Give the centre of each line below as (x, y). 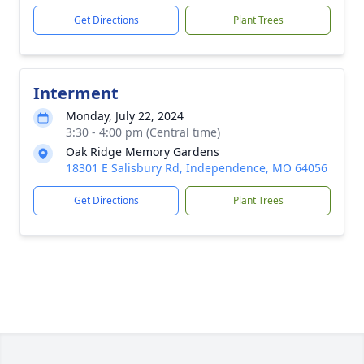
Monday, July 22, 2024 (125, 116)
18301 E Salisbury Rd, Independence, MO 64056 (197, 168)
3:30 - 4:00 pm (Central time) (143, 132)
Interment (76, 93)
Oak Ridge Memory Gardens (143, 152)
